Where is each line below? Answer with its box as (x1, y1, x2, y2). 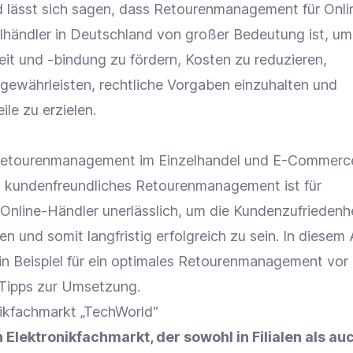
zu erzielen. (19, 102, 96, 118)
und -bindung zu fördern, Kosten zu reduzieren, (15, 51, 327, 68)
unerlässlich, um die (98, 203, 233, 219)
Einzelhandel (158, 152, 240, 169)
